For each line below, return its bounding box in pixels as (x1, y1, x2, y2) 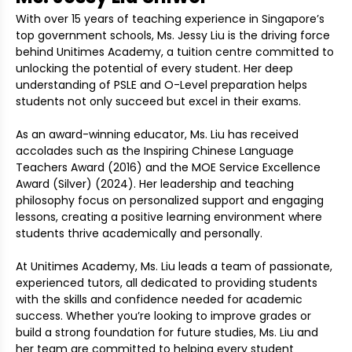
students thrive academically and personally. (16, 225, 262, 242)
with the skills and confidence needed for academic (16, 291, 302, 308)
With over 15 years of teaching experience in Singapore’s (16, 11, 324, 27)
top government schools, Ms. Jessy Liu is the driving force (16, 27, 330, 44)
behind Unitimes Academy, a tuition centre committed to (16, 44, 334, 60)
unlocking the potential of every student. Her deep (16, 60, 293, 77)
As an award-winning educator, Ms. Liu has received (16, 126, 299, 143)
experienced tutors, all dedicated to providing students (16, 275, 317, 291)
